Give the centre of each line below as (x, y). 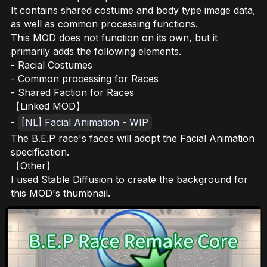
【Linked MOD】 (48, 106)
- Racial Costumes (52, 65)
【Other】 (33, 166)
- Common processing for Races (85, 79)
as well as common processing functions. (104, 24)
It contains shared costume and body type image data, (133, 10)
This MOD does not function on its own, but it (114, 38)
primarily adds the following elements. (96, 51)
